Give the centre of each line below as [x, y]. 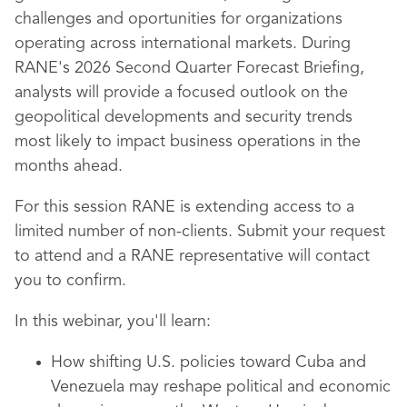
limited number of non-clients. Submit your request [200, 232]
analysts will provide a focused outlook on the [181, 93]
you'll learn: [169, 322]
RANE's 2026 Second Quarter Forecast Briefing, [189, 69]
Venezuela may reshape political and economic [221, 387]
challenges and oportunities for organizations [179, 20]
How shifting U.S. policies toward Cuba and [208, 363]
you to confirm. [70, 281]
